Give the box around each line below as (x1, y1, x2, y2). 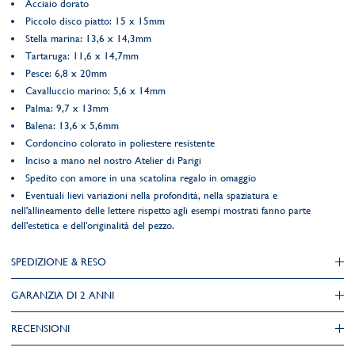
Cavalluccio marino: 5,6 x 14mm (25, 85, 166, 97)
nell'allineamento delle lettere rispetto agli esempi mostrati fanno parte (11, 204, 311, 216)
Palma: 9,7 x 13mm (25, 102, 109, 114)
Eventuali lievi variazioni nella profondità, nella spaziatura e (25, 189, 277, 201)
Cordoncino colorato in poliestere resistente (25, 137, 215, 149)
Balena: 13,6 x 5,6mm (25, 120, 119, 132)
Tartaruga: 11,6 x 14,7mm (25, 50, 139, 62)
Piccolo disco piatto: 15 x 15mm (25, 15, 165, 27)
